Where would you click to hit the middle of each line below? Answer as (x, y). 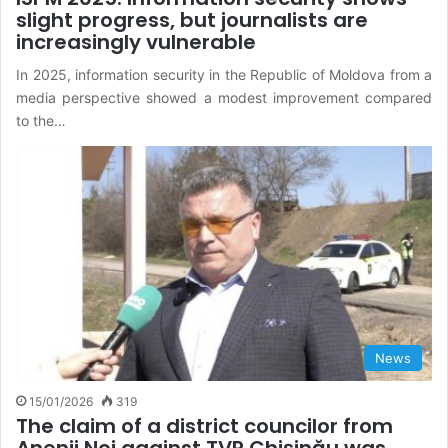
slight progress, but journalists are (192, 20)
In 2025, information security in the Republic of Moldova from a (224, 75)
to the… (41, 121)
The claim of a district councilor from (204, 425)
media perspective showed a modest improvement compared (224, 98)
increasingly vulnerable (136, 42)
